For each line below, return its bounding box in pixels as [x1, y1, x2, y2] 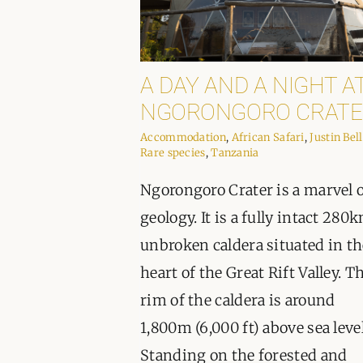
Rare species [140, 146, 206, 160]
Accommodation [140, 130, 226, 145]
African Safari [231, 130, 305, 145]
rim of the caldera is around [140, 291, 335, 310]
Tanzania [211, 146, 259, 160]
